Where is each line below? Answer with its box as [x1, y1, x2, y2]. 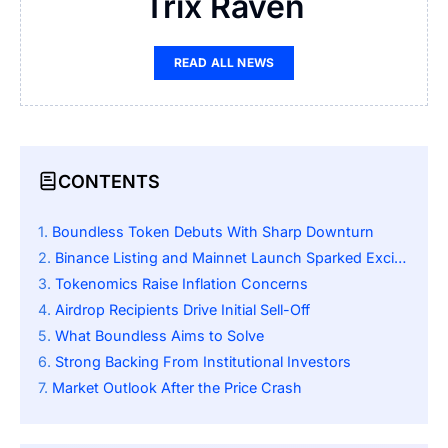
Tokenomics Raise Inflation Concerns [55, 275, 308, 293]
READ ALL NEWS [173, 55, 275, 71]
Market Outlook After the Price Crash [52, 379, 302, 397]
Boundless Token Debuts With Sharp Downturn [52, 223, 374, 241]
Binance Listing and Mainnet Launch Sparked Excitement [55, 249, 394, 267]
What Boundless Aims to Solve [55, 327, 264, 345]
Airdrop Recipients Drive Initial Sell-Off [55, 301, 310, 319]
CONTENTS [58, 170, 160, 192]
